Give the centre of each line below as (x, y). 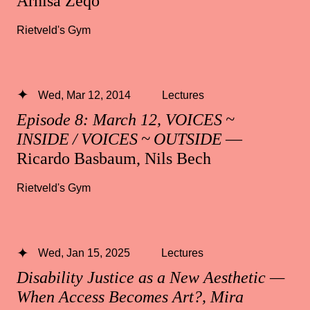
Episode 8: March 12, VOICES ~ (127, 119)
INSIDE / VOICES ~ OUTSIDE (119, 139)
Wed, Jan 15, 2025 (84, 252)
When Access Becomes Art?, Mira (130, 297)
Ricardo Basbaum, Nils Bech (114, 158)
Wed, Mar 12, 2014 (84, 94)
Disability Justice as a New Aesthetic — (151, 278)
